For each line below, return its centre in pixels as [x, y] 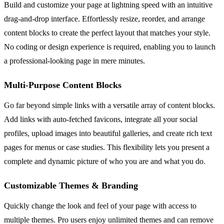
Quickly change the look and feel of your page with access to [100, 205]
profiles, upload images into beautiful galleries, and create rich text [108, 133]
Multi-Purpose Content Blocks [63, 85]
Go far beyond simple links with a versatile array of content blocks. [109, 105]
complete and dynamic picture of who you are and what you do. [105, 161]
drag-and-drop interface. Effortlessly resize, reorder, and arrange [104, 18]
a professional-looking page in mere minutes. [74, 60]
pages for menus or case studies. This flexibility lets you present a [107, 147]
